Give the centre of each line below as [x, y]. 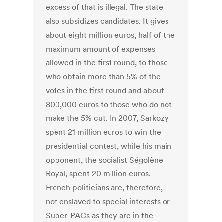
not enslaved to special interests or [108, 201]
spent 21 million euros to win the [104, 132]
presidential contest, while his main [109, 146]
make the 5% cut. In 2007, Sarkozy [108, 118]
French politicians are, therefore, [104, 188]
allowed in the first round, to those [107, 63]
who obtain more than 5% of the [103, 77]
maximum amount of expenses [101, 49]
